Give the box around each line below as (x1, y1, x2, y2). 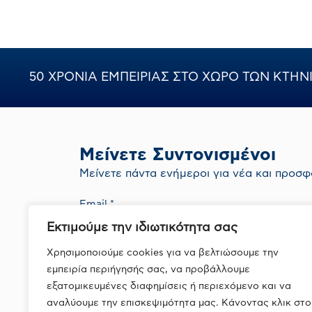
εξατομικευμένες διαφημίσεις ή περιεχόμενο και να (47, 281, 291, 291)
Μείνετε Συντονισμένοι (79, 146, 276, 164)
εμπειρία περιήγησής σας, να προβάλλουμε (47, 265, 250, 274)
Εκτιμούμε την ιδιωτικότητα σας (47, 221, 237, 234)
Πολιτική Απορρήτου (232, 235, 309, 244)
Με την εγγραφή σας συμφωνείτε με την (79, 235, 232, 244)
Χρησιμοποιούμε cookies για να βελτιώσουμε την (47, 248, 279, 258)
